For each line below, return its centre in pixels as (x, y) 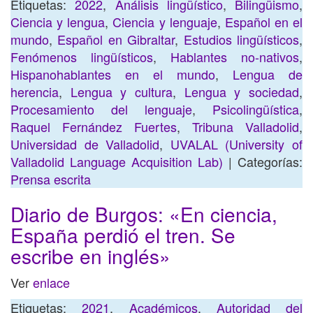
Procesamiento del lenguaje (101, 109)
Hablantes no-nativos (235, 57)
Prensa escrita (51, 179)
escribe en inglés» (90, 256)
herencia (35, 92)
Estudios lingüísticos (241, 39)
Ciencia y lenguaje (165, 22)
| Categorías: (263, 161)
